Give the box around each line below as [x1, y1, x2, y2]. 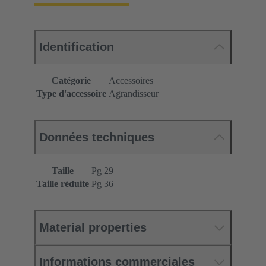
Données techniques [39, 131, 154, 144]
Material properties [39, 221, 147, 235]
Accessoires [109, 75, 153, 86]
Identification [39, 40, 114, 54]
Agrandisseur [109, 88, 159, 99]
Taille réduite [36, 179, 89, 189]
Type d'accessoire [36, 88, 106, 99]
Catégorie [52, 75, 91, 86]
